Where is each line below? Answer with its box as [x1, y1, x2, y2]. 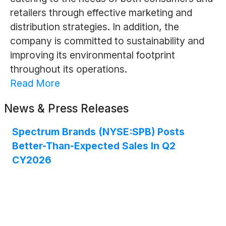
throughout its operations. [10, 63, 127, 76]
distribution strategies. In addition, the [10, 21, 179, 33]
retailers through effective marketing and [10, 7, 192, 19]
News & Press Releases [4, 101, 129, 116]
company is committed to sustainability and [10, 35, 204, 47]
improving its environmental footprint [10, 49, 175, 62]
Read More [10, 77, 60, 90]
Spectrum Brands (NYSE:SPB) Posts [12, 126, 185, 138]
